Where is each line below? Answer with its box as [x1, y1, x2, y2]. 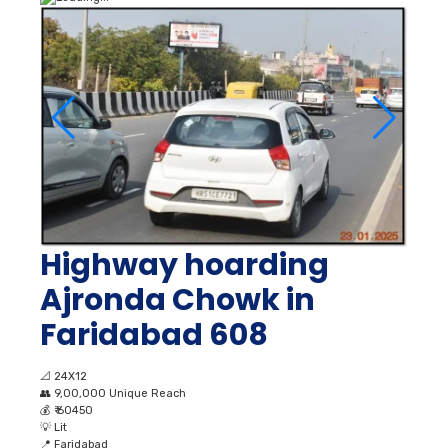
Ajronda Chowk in [40, 278, 315, 321]
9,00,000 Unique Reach [54, 386, 186, 400]
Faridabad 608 [40, 313, 268, 356]
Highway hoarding [40, 243, 329, 286]
